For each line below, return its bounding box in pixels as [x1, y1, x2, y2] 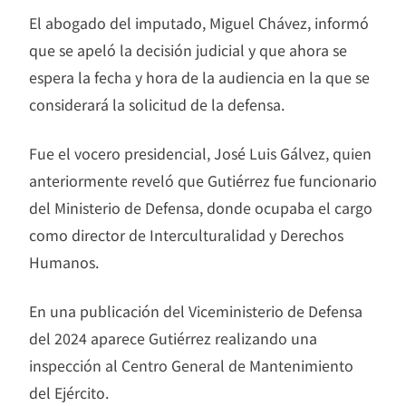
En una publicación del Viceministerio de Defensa [29, 299, 362, 322]
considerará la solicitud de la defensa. [29, 92, 285, 115]
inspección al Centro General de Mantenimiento [29, 353, 353, 376]
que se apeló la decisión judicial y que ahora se [29, 38, 347, 61]
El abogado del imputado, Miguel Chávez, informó [29, 11, 369, 34]
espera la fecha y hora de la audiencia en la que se [29, 65, 370, 88]
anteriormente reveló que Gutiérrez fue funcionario [29, 169, 377, 191]
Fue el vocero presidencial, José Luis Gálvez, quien [29, 141, 372, 164]
